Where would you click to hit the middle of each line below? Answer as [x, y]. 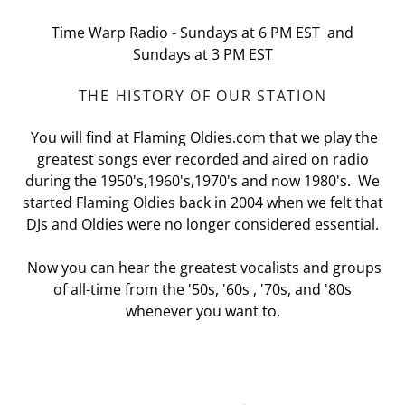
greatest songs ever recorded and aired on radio [202, 159]
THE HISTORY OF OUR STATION [202, 95]
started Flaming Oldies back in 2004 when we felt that [202, 202]
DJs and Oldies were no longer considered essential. [202, 224]
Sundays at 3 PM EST [202, 54]
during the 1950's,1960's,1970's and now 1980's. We [202, 180]
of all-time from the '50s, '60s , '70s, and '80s [202, 289]
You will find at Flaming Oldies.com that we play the [202, 137]
